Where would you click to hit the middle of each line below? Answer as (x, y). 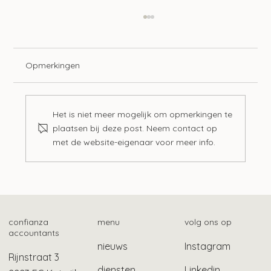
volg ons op (208, 222)
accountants (34, 233)
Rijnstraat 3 (34, 257)
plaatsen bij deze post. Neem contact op (135, 128)
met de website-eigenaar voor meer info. (134, 142)
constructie (74, 172)
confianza (29, 222)
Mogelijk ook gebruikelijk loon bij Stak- (144, 158)
